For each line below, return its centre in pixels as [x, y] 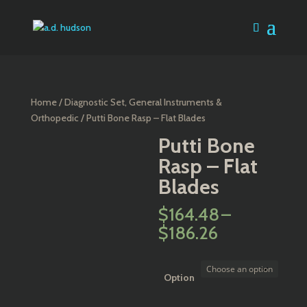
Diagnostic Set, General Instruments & [143, 102]
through [248, 280]
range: [242, 248]
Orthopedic [54, 118]
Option [180, 278]
